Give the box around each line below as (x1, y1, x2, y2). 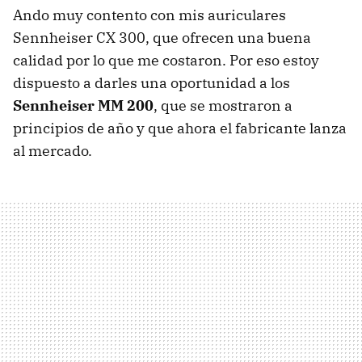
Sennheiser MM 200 (13, 96, 154, 115)
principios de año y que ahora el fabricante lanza (13, 119, 347, 137)
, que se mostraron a (154, 96, 293, 115)
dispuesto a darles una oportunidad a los (13, 74, 290, 92)
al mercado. (13, 141, 92, 160)
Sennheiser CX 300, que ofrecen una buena (13, 28, 311, 47)
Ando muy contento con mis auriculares (13, 6, 286, 24)
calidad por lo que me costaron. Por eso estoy (13, 51, 319, 69)
